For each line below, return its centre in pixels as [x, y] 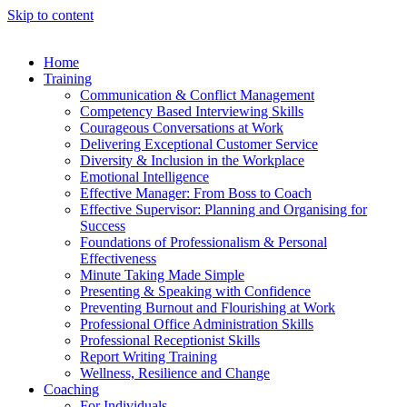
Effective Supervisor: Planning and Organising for [223, 209]
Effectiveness [118, 258]
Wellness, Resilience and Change [175, 373]
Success [103, 226]
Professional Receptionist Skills [170, 340]
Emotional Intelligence [144, 177]
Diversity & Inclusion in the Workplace [192, 160]
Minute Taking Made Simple [162, 275]
